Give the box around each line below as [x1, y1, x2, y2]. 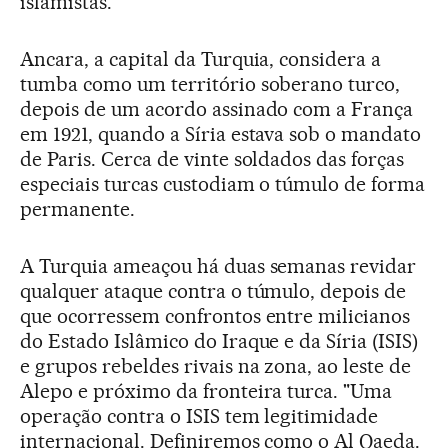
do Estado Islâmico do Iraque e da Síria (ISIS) [20, 329, 419, 354]
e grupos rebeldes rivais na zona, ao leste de [20, 354, 412, 379]
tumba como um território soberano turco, [20, 72, 401, 97]
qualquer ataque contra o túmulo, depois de [20, 279, 407, 304]
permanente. [20, 197, 135, 222]
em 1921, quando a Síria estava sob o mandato [20, 122, 422, 147]
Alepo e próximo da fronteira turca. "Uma [20, 379, 393, 404]
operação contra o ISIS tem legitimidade [20, 404, 379, 429]
